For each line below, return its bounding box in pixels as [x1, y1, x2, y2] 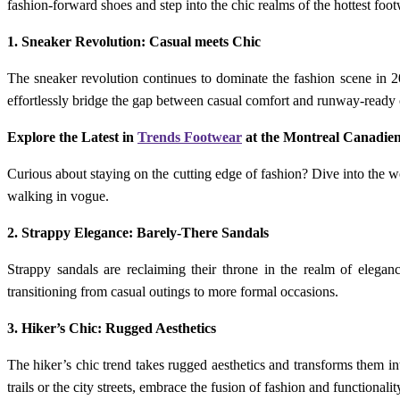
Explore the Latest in [7, 129, 137, 146]
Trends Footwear [137, 129, 242, 146]
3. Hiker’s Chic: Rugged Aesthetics [7, 321, 216, 337]
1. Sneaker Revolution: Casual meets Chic [7, 34, 261, 50]
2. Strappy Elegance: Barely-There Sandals [7, 225, 269, 241]
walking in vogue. [7, 188, 109, 204]
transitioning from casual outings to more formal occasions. [7, 284, 338, 300]
